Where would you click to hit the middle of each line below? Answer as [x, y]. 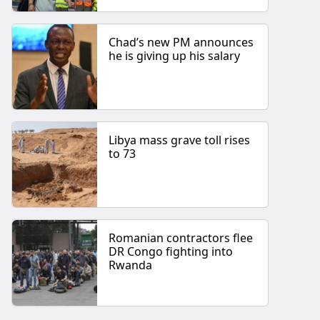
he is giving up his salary [175, 55]
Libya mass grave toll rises [180, 140]
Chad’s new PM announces [181, 42]
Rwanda [131, 265]
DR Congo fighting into [171, 252]
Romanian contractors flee [181, 238]
